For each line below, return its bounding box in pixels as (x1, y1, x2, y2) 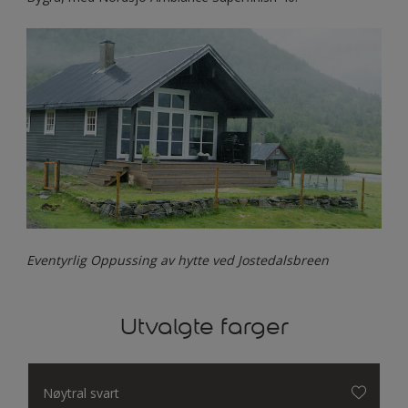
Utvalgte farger (119, 311, 289, 341)
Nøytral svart (43, 383, 119, 402)
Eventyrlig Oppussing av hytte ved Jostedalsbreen (26, 250, 329, 269)
